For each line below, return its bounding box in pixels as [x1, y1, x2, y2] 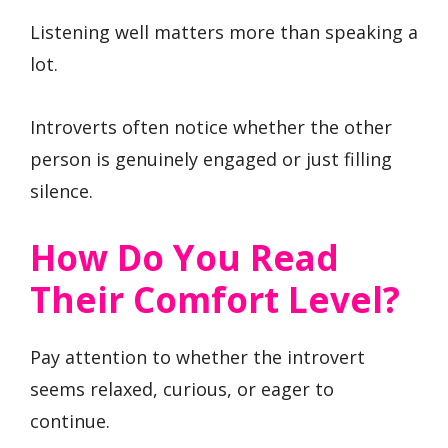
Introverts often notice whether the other [30, 114, 392, 139]
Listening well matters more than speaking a [30, 20, 418, 44]
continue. [30, 409, 110, 434]
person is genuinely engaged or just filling [30, 146, 392, 171]
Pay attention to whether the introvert [30, 345, 365, 370]
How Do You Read [30, 234, 339, 282]
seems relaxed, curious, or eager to [30, 377, 334, 402]
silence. [30, 178, 93, 203]
